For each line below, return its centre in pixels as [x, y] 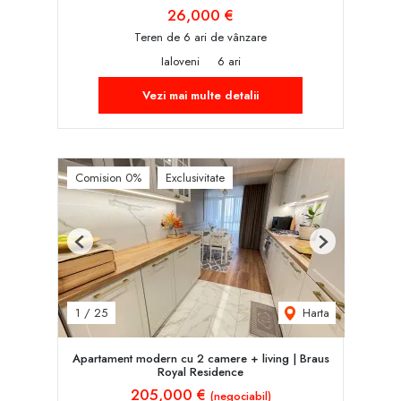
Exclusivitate [195, 177]
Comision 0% [108, 177]
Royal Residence [200, 371]
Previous [99, 248]
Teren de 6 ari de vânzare [200, 37]
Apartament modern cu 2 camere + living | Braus [200, 358]
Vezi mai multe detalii [200, 95]
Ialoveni [180, 61]
